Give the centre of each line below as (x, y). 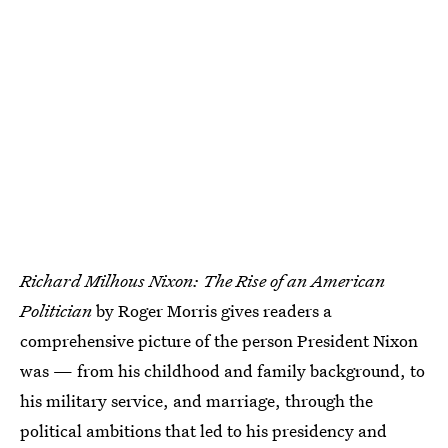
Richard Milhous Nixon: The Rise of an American (202, 280)
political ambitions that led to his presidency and (203, 430)
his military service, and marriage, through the (196, 400)
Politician (56, 310)
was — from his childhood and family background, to (222, 370)
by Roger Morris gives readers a (212, 310)
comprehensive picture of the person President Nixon (219, 340)
